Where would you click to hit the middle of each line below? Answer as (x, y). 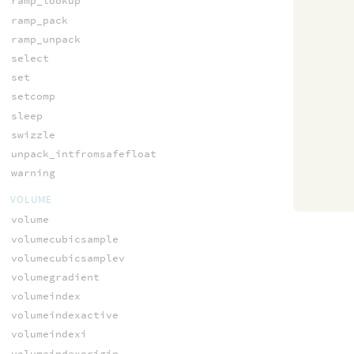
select (30, 58)
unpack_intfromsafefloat (83, 153)
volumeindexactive (64, 315)
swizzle (33, 134)
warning (33, 173)
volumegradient (55, 277)
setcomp (33, 96)
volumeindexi (49, 334)
